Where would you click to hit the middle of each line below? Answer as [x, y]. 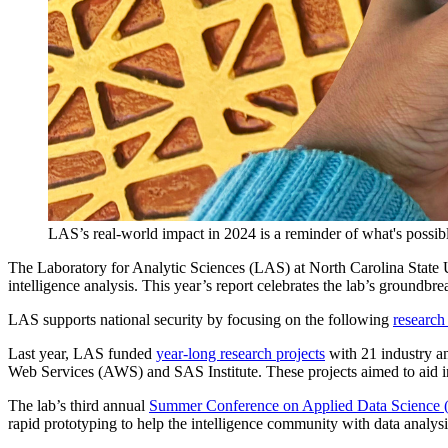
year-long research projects [240, 353]
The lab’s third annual [78, 405]
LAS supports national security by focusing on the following [200, 319]
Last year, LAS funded [82, 353]
